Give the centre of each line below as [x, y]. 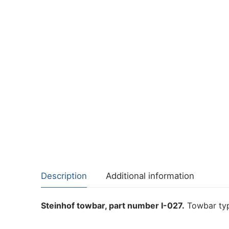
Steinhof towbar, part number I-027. [113, 206]
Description [64, 176]
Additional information [150, 176]
